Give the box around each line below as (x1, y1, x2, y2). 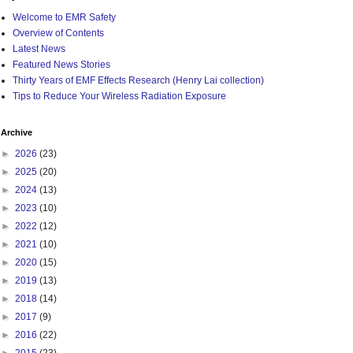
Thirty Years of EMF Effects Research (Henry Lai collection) (13, 75, 264, 86)
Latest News (13, 43, 65, 54)
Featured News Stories (13, 59, 110, 70)
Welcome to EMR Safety (13, 12, 116, 23)
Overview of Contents (13, 28, 104, 39)
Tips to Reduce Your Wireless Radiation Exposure (13, 91, 226, 102)
